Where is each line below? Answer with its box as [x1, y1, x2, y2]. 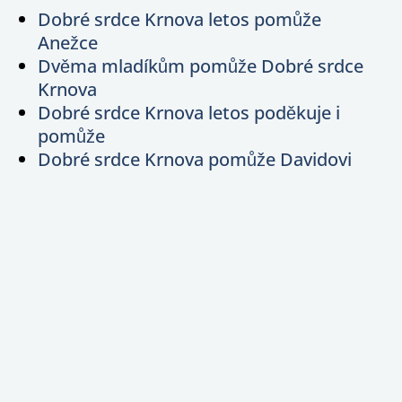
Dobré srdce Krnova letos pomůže [38, 6, 322, 31]
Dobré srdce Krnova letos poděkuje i [38, 100, 341, 125]
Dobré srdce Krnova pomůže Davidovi [38, 146, 353, 171]
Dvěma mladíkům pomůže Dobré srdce [38, 53, 364, 78]
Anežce [38, 30, 99, 55]
